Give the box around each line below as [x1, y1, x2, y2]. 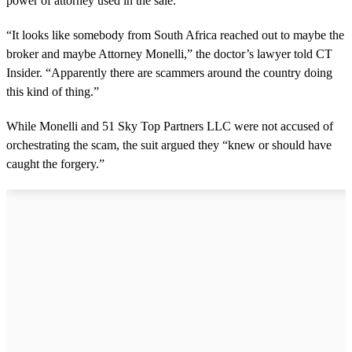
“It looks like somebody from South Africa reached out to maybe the [6, 28, 344, 42]
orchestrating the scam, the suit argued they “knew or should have [6, 138, 332, 152]
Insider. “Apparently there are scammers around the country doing [6, 66, 332, 80]
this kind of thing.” [6, 85, 99, 99]
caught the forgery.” [6, 157, 104, 171]
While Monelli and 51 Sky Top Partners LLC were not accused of [6, 119, 333, 134]
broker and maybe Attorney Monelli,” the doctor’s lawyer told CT [6, 47, 332, 61]
